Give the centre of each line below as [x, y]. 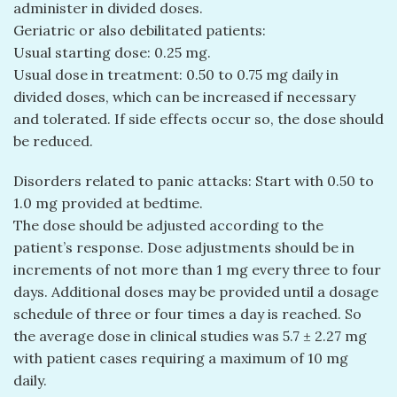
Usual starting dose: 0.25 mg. [112, 52]
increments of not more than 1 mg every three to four [197, 270]
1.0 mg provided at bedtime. [108, 203]
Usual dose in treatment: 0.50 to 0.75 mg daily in [176, 74]
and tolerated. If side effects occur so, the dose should [198, 118]
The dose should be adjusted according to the [168, 226]
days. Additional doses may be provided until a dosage [196, 292]
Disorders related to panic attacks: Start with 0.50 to [194, 181]
